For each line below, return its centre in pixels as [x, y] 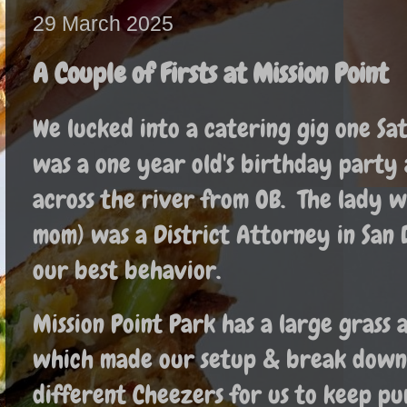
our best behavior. [127, 270]
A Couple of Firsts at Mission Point [210, 73]
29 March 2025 [103, 23]
